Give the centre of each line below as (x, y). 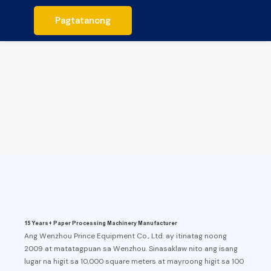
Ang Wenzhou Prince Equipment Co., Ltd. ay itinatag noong (126, 236)
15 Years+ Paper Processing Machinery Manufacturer (102, 223)
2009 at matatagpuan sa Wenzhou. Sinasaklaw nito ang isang (131, 249)
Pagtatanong (83, 21)
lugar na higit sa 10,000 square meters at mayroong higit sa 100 (134, 262)
